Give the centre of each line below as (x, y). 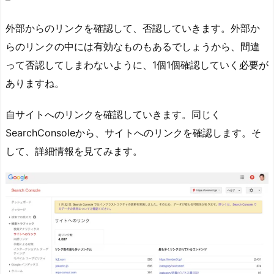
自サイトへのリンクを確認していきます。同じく (113, 114)
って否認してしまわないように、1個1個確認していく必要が (137, 65)
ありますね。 (35, 83)
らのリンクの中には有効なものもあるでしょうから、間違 (133, 46)
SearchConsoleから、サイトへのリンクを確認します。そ (133, 132)
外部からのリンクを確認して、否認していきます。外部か (133, 28)
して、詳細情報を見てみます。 (74, 151)
